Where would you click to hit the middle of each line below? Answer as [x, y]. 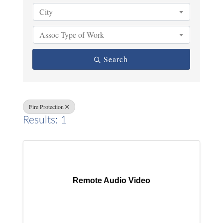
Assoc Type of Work [72, 35]
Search [116, 59]
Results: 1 [45, 120]
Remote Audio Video [111, 180]
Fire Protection [47, 107]
